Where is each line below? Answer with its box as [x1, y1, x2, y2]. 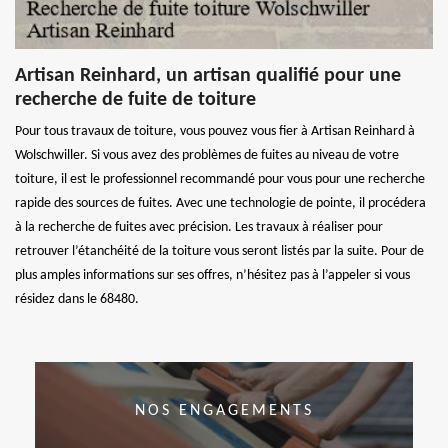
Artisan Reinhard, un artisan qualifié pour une [15, 65, 401, 86]
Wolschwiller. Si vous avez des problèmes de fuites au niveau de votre [15, 147, 399, 163]
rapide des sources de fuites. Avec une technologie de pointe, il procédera [15, 195, 426, 211]
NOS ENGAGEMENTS [134, 403, 314, 420]
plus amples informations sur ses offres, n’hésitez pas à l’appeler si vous [15, 267, 410, 283]
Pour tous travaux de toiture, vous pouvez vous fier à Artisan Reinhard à [15, 123, 415, 139]
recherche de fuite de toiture [15, 89, 256, 110]
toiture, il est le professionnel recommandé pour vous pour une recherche [15, 171, 425, 187]
